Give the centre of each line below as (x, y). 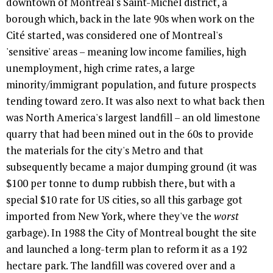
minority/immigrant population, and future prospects (131, 85)
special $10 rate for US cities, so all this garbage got (124, 200)
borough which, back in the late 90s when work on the (130, 19)
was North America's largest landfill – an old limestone (133, 118)
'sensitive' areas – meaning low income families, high (126, 52)
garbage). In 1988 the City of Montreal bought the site (131, 233)
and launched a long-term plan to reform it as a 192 (127, 249)
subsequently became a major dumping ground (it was (131, 167)
